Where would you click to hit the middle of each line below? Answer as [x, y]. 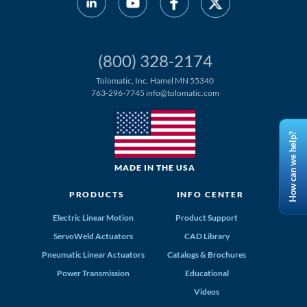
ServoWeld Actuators [94, 236]
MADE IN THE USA [155, 168]
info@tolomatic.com [182, 93]
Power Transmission [94, 273]
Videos [207, 291]
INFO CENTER [210, 194]
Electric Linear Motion [94, 217]
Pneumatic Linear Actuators [94, 254]
